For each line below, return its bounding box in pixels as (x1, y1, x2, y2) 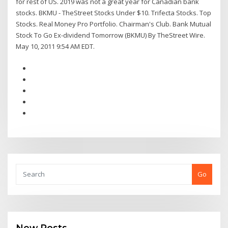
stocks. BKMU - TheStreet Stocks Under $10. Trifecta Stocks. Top (16, 8, 212, 18)
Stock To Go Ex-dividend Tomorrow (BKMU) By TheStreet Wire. (16, 31, 206, 40)
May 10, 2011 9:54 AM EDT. (16, 42, 95, 51)
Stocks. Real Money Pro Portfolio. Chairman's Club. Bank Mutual (16, 19, 212, 29)
